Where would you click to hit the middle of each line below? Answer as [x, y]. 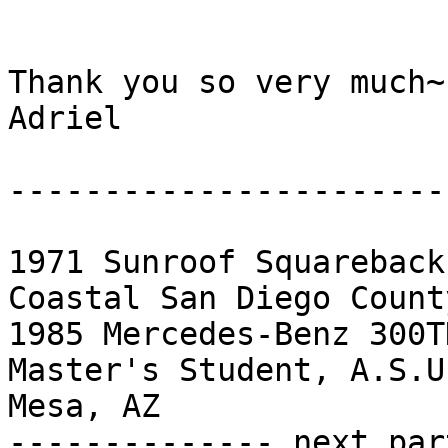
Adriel [65, 118]
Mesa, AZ [93, 406]
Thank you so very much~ [226, 82]
